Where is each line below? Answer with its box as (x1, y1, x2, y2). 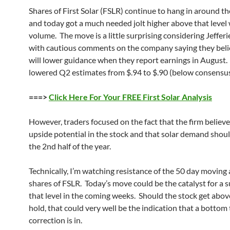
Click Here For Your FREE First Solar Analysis (49, 92, 212, 102)
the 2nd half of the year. (29, 141, 111, 151)
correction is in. (29, 215, 84, 225)
